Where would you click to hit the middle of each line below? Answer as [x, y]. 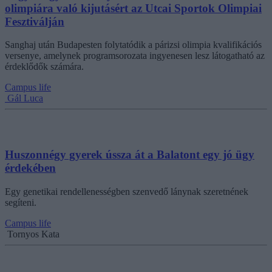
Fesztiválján [35, 21]
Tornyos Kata [33, 234]
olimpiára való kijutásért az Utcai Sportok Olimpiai [133, 8]
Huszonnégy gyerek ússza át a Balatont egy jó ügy [130, 155]
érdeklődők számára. [44, 67]
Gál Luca [25, 98]
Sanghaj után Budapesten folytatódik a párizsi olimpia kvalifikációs [133, 45]
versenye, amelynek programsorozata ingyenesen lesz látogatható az [135, 56]
